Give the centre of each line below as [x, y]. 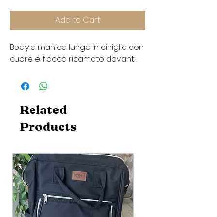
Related [43, 110]
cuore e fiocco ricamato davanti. [74, 59]
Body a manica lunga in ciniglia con [77, 47]
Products [48, 127]
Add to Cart [77, 20]
